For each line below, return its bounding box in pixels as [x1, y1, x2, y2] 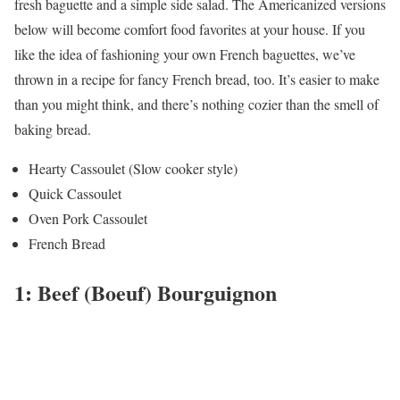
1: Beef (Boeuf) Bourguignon [14, 277, 277, 309]
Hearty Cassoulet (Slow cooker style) [29, 159, 237, 179]
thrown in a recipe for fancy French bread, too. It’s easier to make [14, 70, 379, 89]
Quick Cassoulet [29, 184, 121, 204]
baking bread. [14, 120, 91, 139]
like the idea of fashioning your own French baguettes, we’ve [14, 45, 355, 64]
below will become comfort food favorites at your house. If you [14, 20, 365, 39]
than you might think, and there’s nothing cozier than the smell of [14, 95, 379, 114]
